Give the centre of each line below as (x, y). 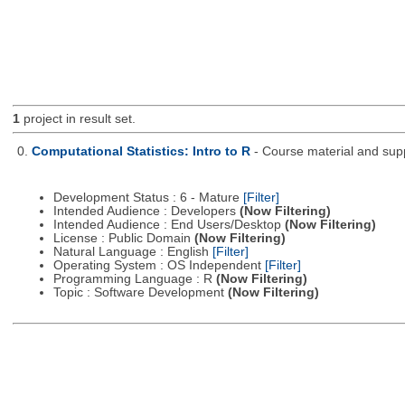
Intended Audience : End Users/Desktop (169, 225)
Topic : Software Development (140, 293)
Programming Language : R (134, 279)
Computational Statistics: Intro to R (141, 151)
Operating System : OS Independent (159, 266)
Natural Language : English (132, 252)
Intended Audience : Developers (146, 212)
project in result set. (77, 119)
